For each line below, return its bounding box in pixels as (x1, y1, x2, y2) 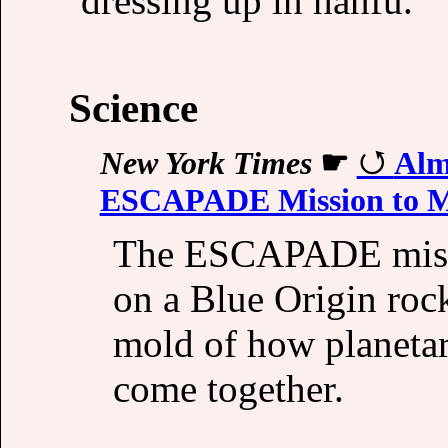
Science (69, 85, 198, 132)
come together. (112, 366, 344, 410)
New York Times (99, 145, 312, 182)
